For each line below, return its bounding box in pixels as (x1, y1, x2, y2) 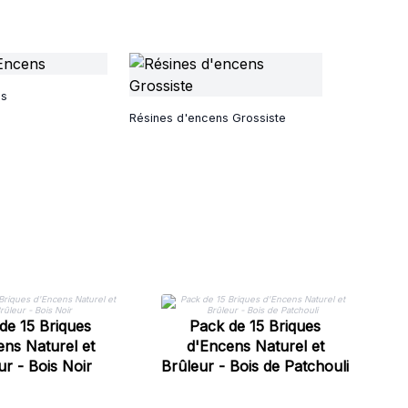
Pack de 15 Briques (189, 317, 321, 335)
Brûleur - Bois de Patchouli (161, 357, 349, 375)
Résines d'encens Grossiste (129, 111, 286, 125)
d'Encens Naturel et (186, 337, 324, 355)
